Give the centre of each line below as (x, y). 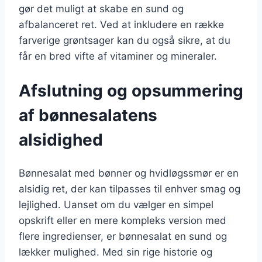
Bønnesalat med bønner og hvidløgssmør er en (129, 173)
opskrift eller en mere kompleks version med (123, 220)
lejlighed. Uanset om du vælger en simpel (116, 204)
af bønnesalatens (88, 115)
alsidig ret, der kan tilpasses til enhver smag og (130, 189)
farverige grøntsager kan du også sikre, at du (125, 41)
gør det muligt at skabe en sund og (101, 9)
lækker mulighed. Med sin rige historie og (116, 252)
